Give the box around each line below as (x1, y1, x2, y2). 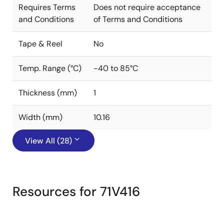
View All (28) (25, 135, 72, 146)
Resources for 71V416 (12, 183, 140, 200)
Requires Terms (18, 2, 75, 12)
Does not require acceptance (93, 2, 200, 12)
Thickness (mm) (18, 87, 77, 98)
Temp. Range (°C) (18, 63, 81, 73)
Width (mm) (18, 112, 62, 122)
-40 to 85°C (93, 63, 138, 73)
